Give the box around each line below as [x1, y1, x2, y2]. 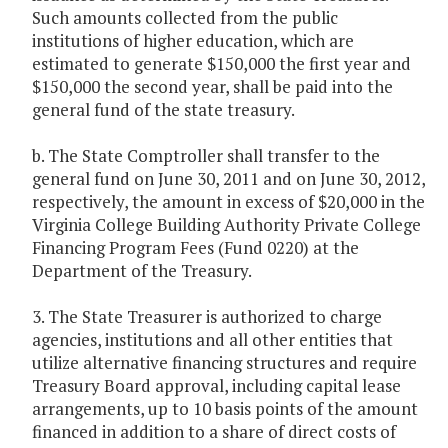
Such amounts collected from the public [32, 6, 338, 30]
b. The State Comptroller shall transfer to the [32, 144, 380, 168]
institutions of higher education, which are [32, 29, 354, 53]
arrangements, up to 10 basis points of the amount [32, 397, 418, 421]
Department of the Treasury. [32, 259, 255, 283]
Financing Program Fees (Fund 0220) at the [32, 236, 359, 260]
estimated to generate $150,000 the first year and [32, 52, 411, 76]
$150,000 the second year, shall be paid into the [32, 75, 393, 99]
